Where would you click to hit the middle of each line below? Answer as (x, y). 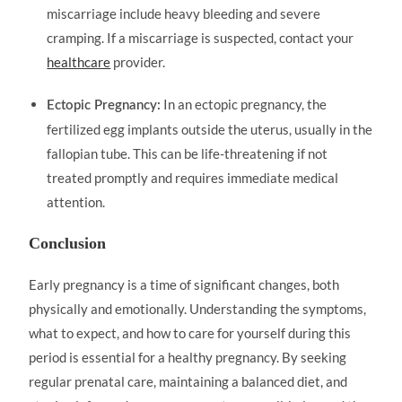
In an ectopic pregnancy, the (244, 104)
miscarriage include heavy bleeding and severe (184, 13)
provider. (138, 62)
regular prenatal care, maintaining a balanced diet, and (188, 381)
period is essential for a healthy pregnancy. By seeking (188, 357)
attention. (76, 202)
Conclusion (68, 243)
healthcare (79, 62)
